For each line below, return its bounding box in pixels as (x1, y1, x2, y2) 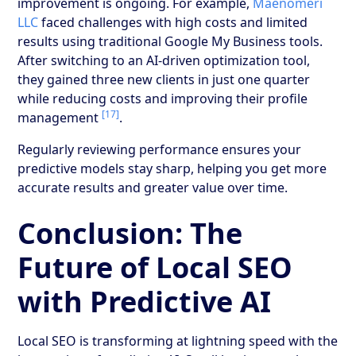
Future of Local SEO (17, 247, 293, 287)
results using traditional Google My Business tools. (17, 32, 323, 50)
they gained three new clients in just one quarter (17, 70, 311, 88)
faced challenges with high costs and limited (38, 13, 308, 31)
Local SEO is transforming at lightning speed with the (17, 331, 339, 350)
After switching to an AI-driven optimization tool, (17, 51, 311, 69)
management (17, 108, 103, 126)
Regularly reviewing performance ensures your (17, 140, 302, 158)
